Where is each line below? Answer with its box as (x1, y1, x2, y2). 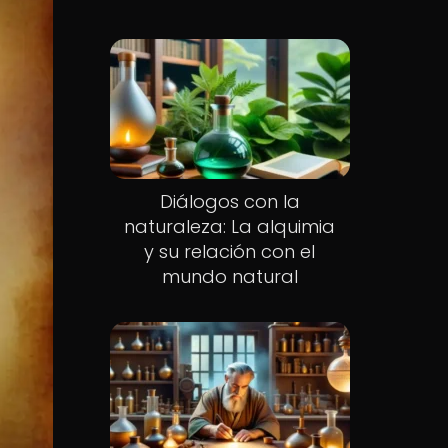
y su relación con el (144, 238, 316, 264)
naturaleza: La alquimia (124, 213, 336, 239)
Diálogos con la (159, 188, 300, 214)
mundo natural (161, 263, 298, 289)
